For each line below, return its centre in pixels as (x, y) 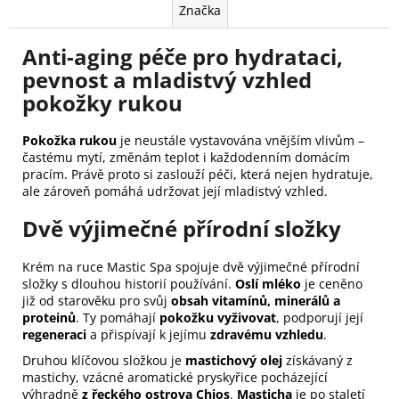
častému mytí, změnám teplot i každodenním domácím (186, 158)
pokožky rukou (102, 102)
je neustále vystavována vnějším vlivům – (240, 141)
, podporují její (320, 318)
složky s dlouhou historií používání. (129, 284)
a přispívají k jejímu (148, 335)
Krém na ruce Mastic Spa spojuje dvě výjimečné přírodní (191, 267)
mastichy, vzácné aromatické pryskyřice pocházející (175, 378)
